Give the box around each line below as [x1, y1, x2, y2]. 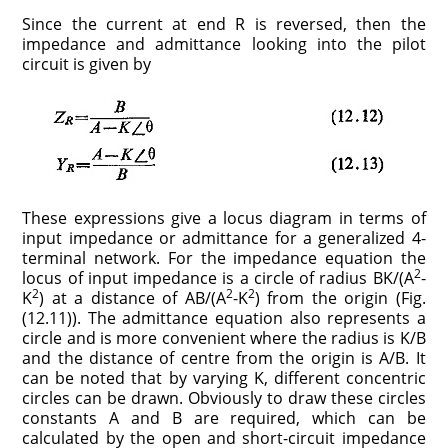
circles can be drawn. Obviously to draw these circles [22, 386, 426, 409]
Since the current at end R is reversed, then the [22, 12, 426, 35]
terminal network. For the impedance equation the [22, 246, 426, 269]
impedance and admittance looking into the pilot [22, 32, 426, 55]
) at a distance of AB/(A [39, 286, 226, 309]
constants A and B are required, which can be [22, 406, 426, 429]
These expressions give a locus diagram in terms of [22, 206, 426, 229]
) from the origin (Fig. [254, 286, 426, 309]
